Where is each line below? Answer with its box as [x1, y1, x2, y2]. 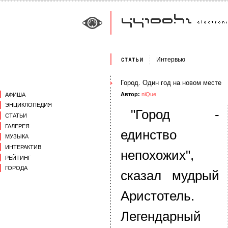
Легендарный [121, 209, 201, 224]
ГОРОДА [5, 165, 27, 172]
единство [121, 127, 177, 142]
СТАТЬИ [5, 112, 27, 119]
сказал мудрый [121, 168, 219, 183]
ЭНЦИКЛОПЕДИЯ [5, 102, 52, 108]
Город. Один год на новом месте [121, 79, 221, 87]
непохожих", [121, 148, 194, 163]
